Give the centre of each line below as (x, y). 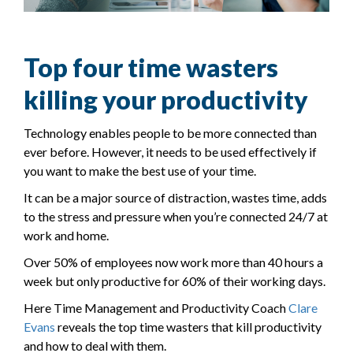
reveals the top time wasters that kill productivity (188, 327)
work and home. (66, 236)
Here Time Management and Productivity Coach (156, 308)
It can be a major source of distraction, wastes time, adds (175, 198)
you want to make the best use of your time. (140, 171)
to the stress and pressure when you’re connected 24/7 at (176, 217)
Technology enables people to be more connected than (170, 133)
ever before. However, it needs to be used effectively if (170, 152)
